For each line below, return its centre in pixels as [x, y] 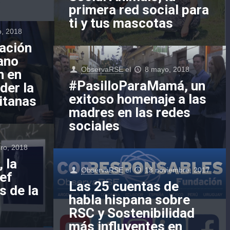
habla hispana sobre [129, 199]
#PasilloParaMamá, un [137, 85]
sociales [94, 126]
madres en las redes [130, 112]
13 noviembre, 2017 [178, 170]
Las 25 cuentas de [124, 186]
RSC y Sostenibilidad [132, 213]
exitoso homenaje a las [138, 99]
